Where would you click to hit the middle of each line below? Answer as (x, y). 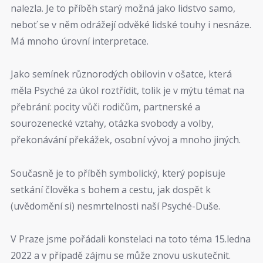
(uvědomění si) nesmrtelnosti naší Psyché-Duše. (115, 206)
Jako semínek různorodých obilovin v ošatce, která (121, 74)
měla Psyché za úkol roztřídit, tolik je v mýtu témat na (127, 91)
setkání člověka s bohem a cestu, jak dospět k (111, 189)
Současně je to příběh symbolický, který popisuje (118, 173)
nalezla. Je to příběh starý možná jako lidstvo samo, (123, 8)
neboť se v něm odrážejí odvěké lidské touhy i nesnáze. (131, 24)
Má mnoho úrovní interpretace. (80, 41)
